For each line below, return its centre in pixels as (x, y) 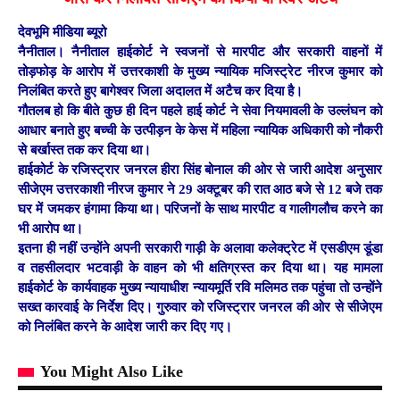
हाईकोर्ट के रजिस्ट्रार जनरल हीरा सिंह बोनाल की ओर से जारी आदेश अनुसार (200, 170)
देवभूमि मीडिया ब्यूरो (62, 33)
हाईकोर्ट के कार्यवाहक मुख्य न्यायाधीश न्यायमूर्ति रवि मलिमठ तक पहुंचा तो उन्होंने (200, 288)
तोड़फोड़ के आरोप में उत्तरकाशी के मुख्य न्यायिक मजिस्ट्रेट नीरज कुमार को (200, 72)
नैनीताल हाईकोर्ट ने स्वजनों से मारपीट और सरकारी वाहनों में (223, 52)
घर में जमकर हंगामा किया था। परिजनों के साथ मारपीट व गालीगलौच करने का (200, 209)
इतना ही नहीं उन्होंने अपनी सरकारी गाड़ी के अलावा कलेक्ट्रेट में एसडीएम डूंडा (200, 249)
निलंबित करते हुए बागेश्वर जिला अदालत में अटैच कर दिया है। (160, 92)
